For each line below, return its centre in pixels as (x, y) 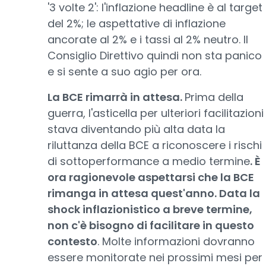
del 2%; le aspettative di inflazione (137, 23)
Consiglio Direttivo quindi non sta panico (155, 56)
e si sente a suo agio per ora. (124, 72)
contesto (72, 241)
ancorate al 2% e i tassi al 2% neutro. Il (148, 39)
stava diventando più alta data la (136, 129)
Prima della (214, 97)
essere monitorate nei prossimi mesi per (155, 257)
